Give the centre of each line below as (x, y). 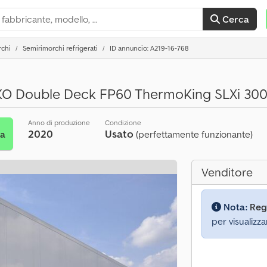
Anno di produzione (59, 122)
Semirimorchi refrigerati (60, 48)
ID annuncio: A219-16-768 (149, 48)
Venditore (227, 172)
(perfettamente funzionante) (194, 134)
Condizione (123, 122)
